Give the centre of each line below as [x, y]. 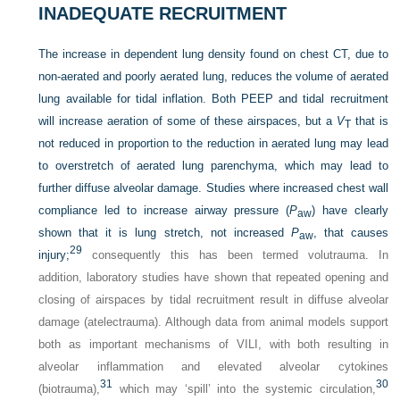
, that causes [350, 232]
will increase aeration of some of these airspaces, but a [187, 121]
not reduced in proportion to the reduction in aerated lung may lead [213, 143]
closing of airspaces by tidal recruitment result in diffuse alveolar [213, 299]
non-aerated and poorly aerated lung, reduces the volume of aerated [213, 76]
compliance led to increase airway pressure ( [164, 210]
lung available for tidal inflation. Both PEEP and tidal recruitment [213, 98]
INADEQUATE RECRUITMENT [163, 13]
